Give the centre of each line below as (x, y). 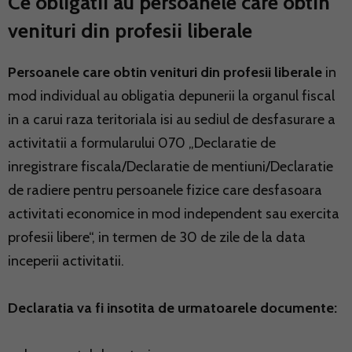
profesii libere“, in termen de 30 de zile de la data (157, 237)
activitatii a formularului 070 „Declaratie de (142, 143)
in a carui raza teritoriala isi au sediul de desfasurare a (172, 119)
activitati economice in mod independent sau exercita (174, 213)
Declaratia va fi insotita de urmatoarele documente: (172, 308)
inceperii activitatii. (66, 260)
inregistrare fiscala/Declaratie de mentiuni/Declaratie (170, 166)
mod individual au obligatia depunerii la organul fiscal (171, 95)
